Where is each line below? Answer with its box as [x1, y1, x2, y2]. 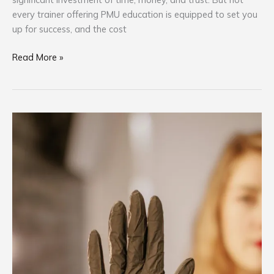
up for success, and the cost [12, 23, 127, 35]
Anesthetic [12, 127, 56, 139]
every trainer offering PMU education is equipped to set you [12, 8, 257, 20]
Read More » [12, 51, 63, 63]
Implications [12, 186, 61, 198]
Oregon [12, 113, 42, 125]
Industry [12, 171, 45, 183]
